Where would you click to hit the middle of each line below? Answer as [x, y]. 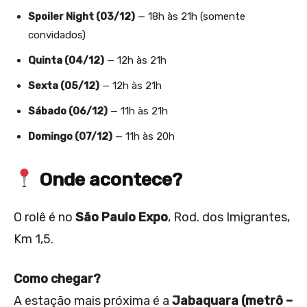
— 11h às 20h [144, 136]
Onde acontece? [108, 179]
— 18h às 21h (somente [190, 16]
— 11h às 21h [138, 111]
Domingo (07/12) [70, 136]
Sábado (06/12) [68, 111]
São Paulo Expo [122, 217]
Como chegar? [57, 279]
